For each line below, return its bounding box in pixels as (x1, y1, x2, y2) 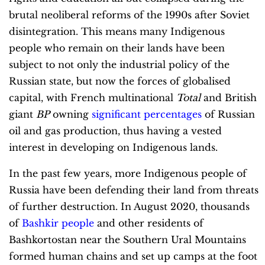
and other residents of (94, 216, 203, 229)
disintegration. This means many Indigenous (9, 25, 225, 37)
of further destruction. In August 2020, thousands (9, 200, 250, 212)
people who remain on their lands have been (9, 41, 225, 54)
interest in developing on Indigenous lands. (9, 141, 218, 153)
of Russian (202, 108, 255, 120)
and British (203, 91, 257, 104)
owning (50, 108, 92, 120)
